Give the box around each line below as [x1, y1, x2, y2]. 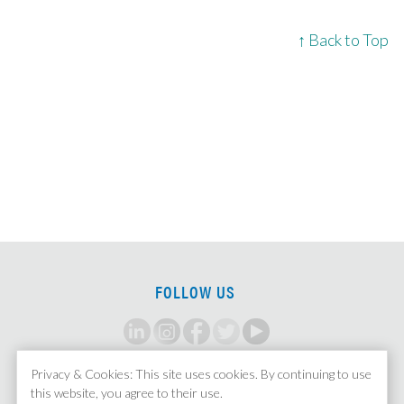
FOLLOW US [154, 280, 235, 304]
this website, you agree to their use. [31, 385, 223, 400]
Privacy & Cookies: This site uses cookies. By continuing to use [31, 366, 372, 381]
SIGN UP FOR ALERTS [133, 381, 298, 398]
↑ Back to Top [297, 30, 389, 50]
